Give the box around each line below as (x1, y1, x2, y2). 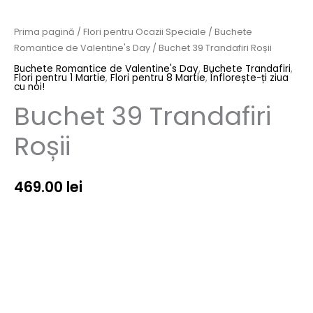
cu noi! (14, 80, 45, 94)
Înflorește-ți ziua (210, 71, 289, 85)
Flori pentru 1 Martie (14, 71, 105, 85)
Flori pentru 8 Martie (110, 71, 205, 85)
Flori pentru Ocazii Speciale (83, 25, 206, 38)
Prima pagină (14, 25, 75, 38)
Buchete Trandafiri (203, 62, 291, 76)
